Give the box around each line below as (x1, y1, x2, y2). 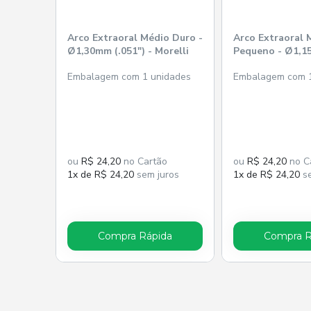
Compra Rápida (98, 229, 172, 242)
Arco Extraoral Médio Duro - (67, 31, 203, 44)
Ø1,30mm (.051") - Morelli (67, 44, 189, 58)
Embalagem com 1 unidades (67, 69, 191, 83)
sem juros (134, 167, 179, 181)
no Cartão (121, 154, 167, 168)
